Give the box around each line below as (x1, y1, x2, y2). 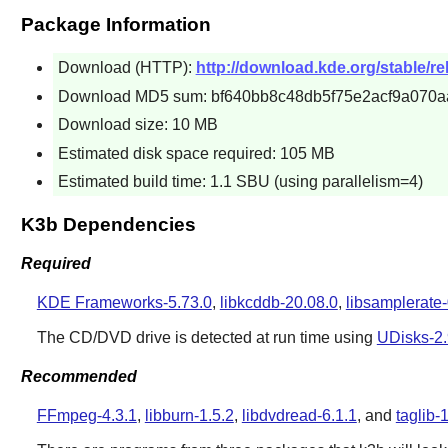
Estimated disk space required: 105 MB (57, 144, 335, 162)
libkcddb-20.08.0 (219, 293, 338, 311)
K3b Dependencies (20, 214, 196, 236)
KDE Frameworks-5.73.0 (36, 293, 212, 311)
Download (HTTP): (57, 58, 196, 76)
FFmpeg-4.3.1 (36, 407, 137, 425)
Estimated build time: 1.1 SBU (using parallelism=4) (57, 173, 423, 191)
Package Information (20, 13, 211, 35)
